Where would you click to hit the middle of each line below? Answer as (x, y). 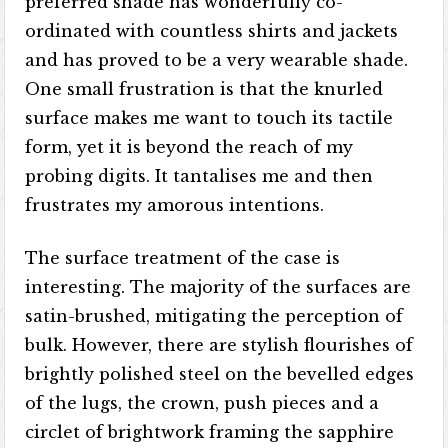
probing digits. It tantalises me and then (199, 176)
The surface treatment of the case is (183, 258)
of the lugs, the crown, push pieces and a (202, 403)
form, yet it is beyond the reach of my (189, 147)
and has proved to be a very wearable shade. (217, 60)
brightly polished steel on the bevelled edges (220, 374)
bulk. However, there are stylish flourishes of (219, 345)
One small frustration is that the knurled (204, 89)
